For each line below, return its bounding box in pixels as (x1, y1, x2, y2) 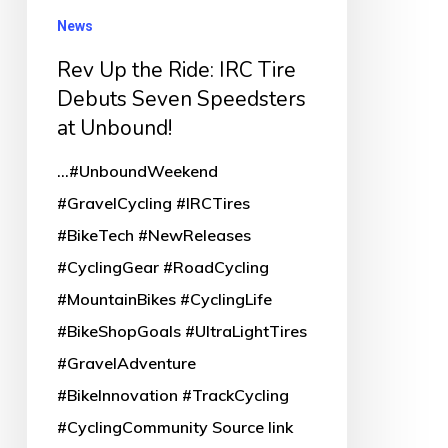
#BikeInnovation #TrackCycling (56, 385, 289, 406)
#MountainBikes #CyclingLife (56, 289, 272, 310)
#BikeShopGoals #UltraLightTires (56, 321, 307, 342)
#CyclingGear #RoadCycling (56, 257, 269, 278)
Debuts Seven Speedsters (56, 85, 306, 114)
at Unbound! (56, 114, 172, 143)
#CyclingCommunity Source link (56, 417, 293, 438)
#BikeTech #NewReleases (56, 225, 251, 246)
